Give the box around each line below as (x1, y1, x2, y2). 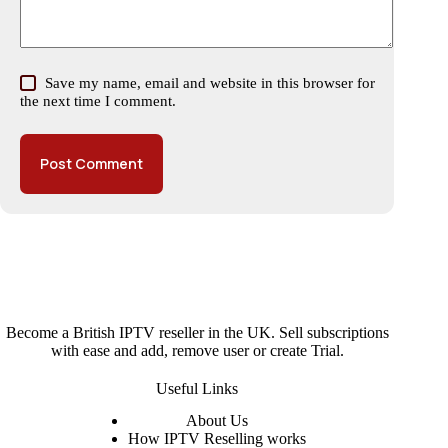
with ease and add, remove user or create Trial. (50, 341, 344, 359)
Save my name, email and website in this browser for (45, 74, 376, 91)
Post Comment (40, 154, 143, 174)
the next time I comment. (20, 92, 176, 109)
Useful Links (156, 379, 239, 397)
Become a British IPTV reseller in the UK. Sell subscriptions (5, 323, 389, 341)
